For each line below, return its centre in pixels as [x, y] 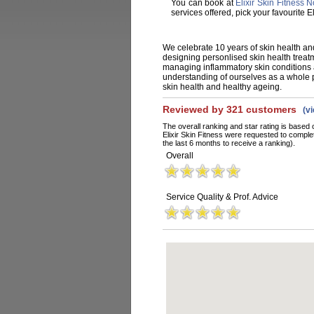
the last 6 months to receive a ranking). [229, 143]
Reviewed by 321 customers [231, 109]
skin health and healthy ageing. [222, 87]
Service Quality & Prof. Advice [222, 197]
